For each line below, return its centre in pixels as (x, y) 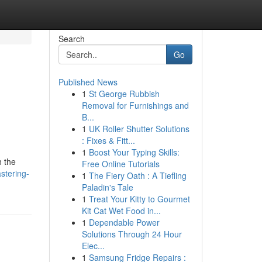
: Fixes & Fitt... (108, 140)
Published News (88, 82)
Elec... (93, 246)
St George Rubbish (124, 94)
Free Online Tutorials (120, 164)
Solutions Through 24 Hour (132, 234)
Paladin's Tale (107, 187)
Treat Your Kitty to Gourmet (139, 199)
